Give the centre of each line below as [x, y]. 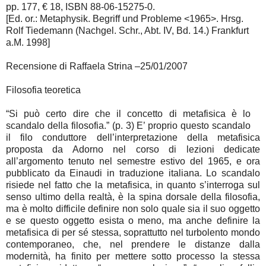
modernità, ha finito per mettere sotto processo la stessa [133, 256]
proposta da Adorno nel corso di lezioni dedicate [133, 150]
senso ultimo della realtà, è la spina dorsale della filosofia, [133, 197]
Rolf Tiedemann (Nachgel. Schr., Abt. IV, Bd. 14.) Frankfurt [127, 31]
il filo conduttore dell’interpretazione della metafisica [133, 138]
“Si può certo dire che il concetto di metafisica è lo [129, 114]
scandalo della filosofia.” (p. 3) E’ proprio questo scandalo [129, 126]
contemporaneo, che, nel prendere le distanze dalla [133, 245]
